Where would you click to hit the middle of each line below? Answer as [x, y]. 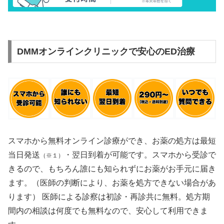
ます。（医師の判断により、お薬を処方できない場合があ [112, 182]
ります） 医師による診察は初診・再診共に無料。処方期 [109, 196]
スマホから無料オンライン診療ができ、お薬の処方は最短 [112, 140]
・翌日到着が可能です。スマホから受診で [140, 154]
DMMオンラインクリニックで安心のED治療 [106, 51]
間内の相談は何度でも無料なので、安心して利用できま [108, 210]
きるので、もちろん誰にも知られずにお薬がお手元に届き [112, 168]
